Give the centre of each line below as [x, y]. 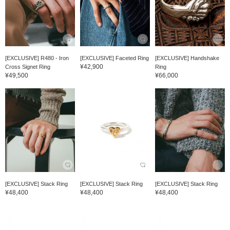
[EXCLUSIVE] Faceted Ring [114, 58]
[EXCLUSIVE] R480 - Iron [37, 58]
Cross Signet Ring [28, 67]
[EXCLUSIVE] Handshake [187, 58]
